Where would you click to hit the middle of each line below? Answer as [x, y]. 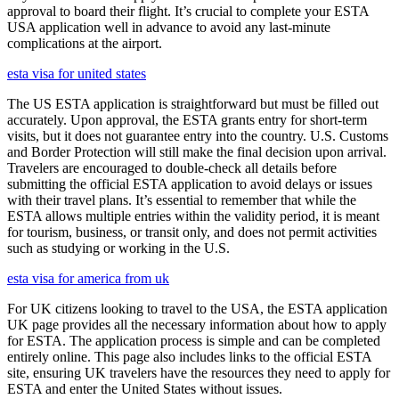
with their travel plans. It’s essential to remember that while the [182, 200]
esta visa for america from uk [88, 279]
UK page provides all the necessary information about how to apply [197, 325]
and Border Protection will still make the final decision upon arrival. [197, 152]
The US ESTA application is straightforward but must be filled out [193, 104]
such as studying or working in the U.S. [118, 248]
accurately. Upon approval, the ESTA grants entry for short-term [187, 120]
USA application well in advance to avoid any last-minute [169, 28]
